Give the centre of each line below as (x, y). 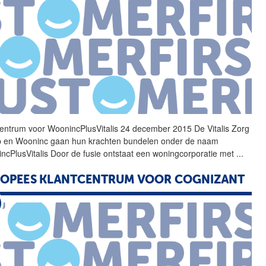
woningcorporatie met (194, 153)
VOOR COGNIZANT (190, 181)
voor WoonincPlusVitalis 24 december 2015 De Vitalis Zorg (138, 129)
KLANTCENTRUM (87, 181)
